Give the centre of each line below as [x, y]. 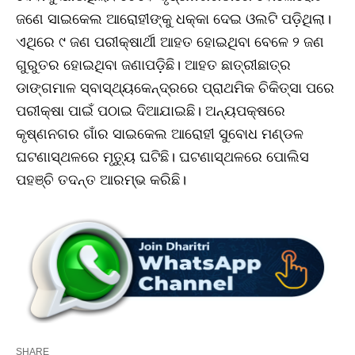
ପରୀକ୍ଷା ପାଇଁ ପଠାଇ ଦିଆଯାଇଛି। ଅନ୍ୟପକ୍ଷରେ [151, 111]
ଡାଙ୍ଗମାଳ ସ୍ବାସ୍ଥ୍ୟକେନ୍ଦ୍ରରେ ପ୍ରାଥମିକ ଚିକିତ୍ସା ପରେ [175, 88]
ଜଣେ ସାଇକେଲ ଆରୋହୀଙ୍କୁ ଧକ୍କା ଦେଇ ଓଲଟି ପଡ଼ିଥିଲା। [174, 19]
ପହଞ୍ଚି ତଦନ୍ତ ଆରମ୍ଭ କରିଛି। [101, 180]
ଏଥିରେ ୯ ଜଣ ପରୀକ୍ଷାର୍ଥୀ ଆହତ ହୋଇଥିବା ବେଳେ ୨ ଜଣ [170, 42]
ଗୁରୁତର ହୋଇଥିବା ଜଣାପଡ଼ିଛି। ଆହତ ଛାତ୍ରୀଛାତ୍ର [153, 65]
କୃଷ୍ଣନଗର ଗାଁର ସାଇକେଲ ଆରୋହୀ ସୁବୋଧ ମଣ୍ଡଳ [160, 134]
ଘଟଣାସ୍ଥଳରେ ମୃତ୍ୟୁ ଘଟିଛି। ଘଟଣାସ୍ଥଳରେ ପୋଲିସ [162, 157]
